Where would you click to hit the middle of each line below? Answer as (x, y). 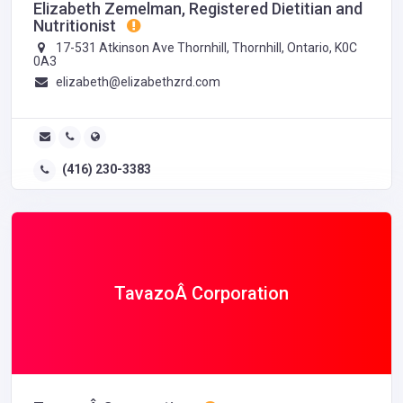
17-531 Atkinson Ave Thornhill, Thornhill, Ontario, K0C (205, 47)
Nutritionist (76, 25)
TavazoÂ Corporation (201, 293)
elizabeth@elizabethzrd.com (138, 81)
